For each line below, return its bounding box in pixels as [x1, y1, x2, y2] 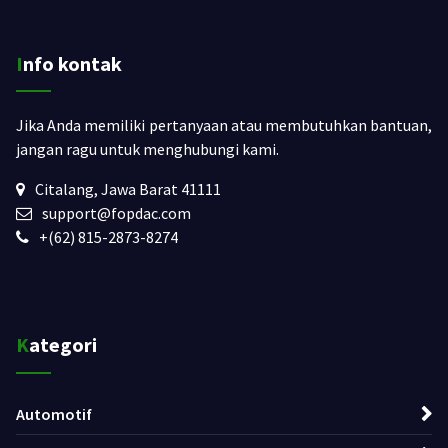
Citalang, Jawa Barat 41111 [35, 178, 221, 199]
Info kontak [23, 50, 122, 76]
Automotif [16, 404, 92, 425]
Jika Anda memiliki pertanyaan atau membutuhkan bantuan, [16, 114, 432, 135]
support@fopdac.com [42, 202, 191, 223]
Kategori [29, 332, 97, 358]
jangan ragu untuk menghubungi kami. [16, 138, 279, 159]
